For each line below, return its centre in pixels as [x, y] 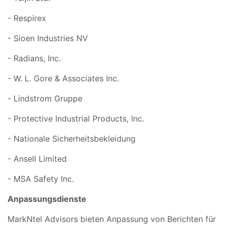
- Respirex [27, 18]
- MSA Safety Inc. [41, 179]
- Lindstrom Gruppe [45, 98]
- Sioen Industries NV [48, 38]
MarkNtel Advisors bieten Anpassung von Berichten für [112, 219]
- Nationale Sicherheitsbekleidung [72, 138]
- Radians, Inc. [34, 58]
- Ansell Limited [37, 158]
